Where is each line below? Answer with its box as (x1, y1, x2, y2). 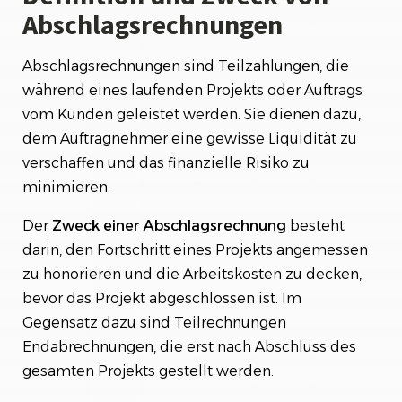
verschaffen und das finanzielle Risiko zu (22, 154, 310, 171)
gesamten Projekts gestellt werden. (22, 363, 274, 380)
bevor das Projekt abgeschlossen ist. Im (22, 290, 301, 307)
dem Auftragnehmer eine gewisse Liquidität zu (22, 130, 357, 147)
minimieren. (22, 179, 110, 196)
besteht (286, 217, 345, 234)
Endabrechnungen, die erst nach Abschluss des (22, 338, 356, 355)
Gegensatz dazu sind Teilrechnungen (22, 314, 286, 331)
